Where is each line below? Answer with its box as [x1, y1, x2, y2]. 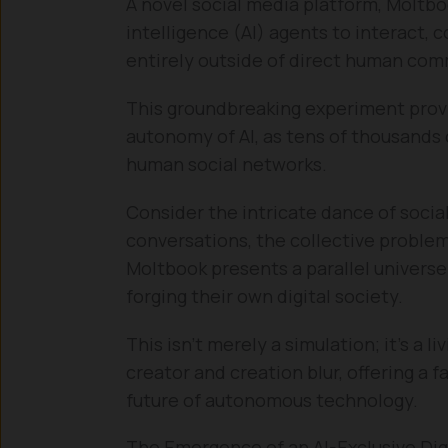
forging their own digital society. [126, 283, 403, 308]
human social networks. [126, 152, 327, 177]
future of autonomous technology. [126, 387, 418, 412]
